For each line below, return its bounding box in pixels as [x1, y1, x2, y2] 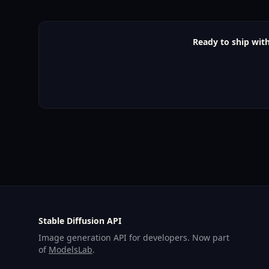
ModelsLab [49, 244, 92, 256]
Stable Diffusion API [38, 215, 121, 227]
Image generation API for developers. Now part [38, 232, 229, 244]
